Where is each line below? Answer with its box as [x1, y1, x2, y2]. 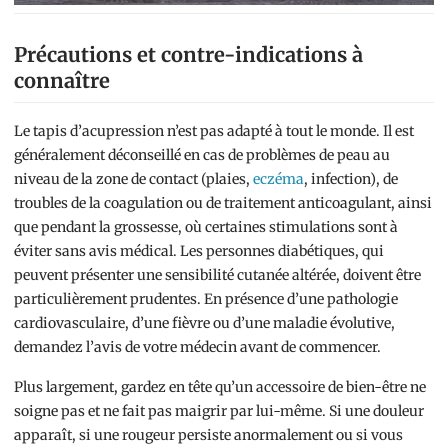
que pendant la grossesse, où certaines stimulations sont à [14, 218, 398, 236]
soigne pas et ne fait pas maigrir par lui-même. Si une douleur [14, 402, 424, 420]
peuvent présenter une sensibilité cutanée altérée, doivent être [14, 266, 421, 284]
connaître [14, 68, 110, 93]
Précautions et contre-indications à [14, 42, 363, 67]
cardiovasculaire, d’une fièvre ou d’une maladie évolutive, [14, 314, 395, 332]
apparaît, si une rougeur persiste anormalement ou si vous [14, 426, 403, 444]
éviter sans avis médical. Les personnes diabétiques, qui [14, 242, 384, 260]
